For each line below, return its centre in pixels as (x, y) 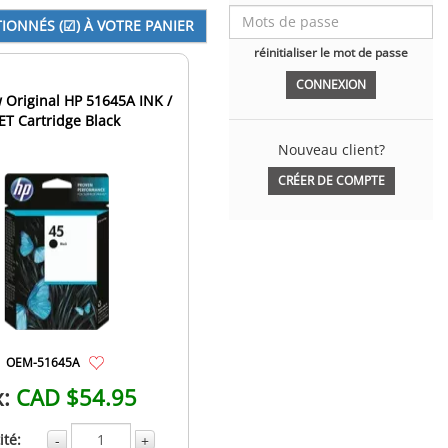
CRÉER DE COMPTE (331, 181)
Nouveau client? (331, 149)
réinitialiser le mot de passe (331, 51)
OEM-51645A (43, 361)
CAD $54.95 (76, 396)
